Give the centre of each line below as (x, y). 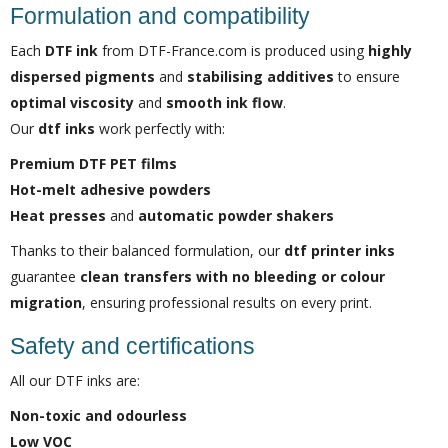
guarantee (45, 276)
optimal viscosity (72, 102)
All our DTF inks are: (75, 380)
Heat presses (58, 215)
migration (46, 302)
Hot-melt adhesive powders (110, 189)
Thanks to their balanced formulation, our (147, 250)
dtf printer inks (339, 250)
